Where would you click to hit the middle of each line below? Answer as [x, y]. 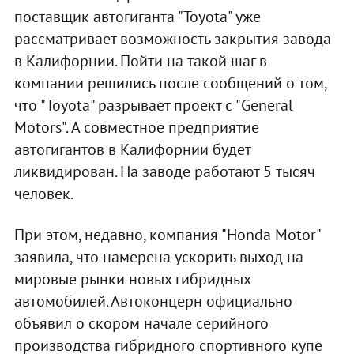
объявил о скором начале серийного [141, 323]
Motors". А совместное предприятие [136, 127]
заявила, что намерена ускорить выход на [158, 256]
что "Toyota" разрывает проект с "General [153, 105]
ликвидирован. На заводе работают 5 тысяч [164, 171]
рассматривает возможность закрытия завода [172, 38]
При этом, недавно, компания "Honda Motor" [167, 234]
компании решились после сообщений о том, [170, 83]
